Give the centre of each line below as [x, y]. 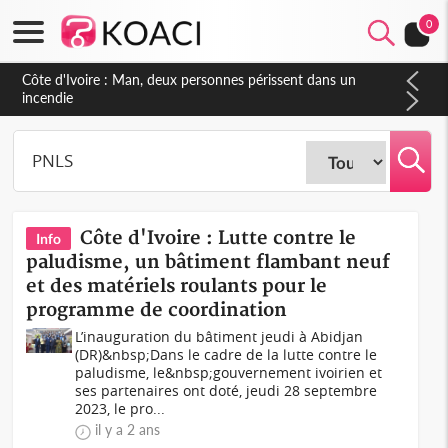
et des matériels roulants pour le [177, 286]
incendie [48, 97]
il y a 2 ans [128, 429]
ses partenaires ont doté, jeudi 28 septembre [226, 390]
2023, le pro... [120, 408]
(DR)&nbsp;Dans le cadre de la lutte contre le [226, 354]
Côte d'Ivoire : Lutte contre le [218, 238]
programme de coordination [157, 310]
